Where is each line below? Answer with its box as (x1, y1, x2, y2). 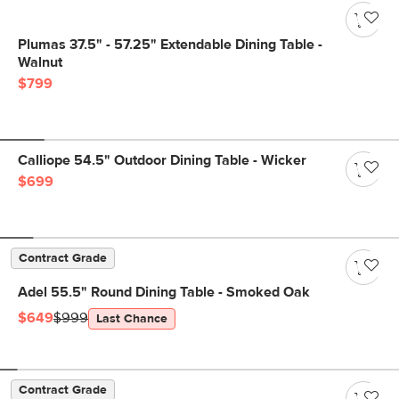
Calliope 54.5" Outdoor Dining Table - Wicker (18, 153, 306, 167)
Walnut (18, 55, 62, 69)
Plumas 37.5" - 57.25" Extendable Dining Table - (18, 37, 322, 52)
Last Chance (96, 313, 167, 325)
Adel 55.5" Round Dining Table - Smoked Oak (18, 285, 310, 299)
